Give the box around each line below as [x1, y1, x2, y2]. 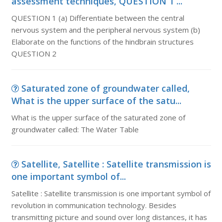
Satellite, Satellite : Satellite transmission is [21, 158, 211, 170]
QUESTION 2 [11, 49, 56, 58]
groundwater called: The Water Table [11, 124, 139, 134]
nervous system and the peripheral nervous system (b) [11, 25, 200, 35]
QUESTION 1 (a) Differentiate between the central [11, 13, 184, 23]
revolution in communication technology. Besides [11, 200, 176, 210]
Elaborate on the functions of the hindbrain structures [11, 37, 194, 47]
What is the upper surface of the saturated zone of [11, 112, 185, 122]
